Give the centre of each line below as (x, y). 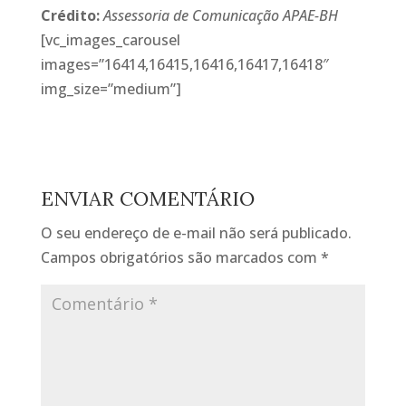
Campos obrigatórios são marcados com (180, 257)
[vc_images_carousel (110, 40)
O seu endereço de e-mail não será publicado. (196, 233)
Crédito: (70, 15)
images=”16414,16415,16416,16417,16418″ (184, 64)
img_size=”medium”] (111, 89)
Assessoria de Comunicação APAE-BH (218, 15)
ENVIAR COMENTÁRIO (147, 198)
